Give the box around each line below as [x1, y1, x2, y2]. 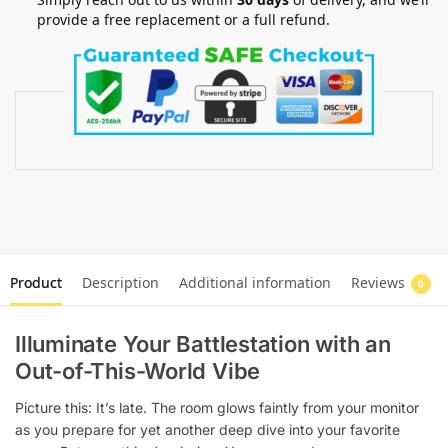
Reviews [351, 273, 405, 293]
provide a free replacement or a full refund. [37, 10, 330, 30]
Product [10, 273, 62, 293]
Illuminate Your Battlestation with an [15, 331, 391, 358]
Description [82, 273, 159, 293]
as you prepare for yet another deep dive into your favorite [15, 421, 400, 439]
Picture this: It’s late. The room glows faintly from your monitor [15, 399, 419, 417]
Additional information [179, 273, 331, 293]
